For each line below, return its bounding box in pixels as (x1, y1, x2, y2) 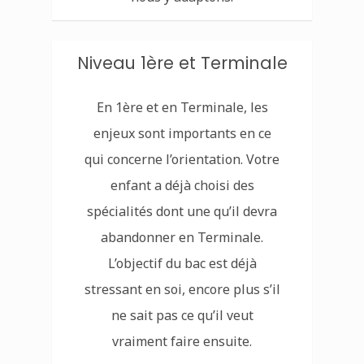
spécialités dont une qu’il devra (87, 201, 277, 220)
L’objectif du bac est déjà (107, 253, 257, 272)
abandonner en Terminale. (101, 227, 263, 246)
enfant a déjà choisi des (110, 175, 254, 194)
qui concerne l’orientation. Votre (84, 149, 279, 168)
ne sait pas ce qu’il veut (110, 305, 253, 324)
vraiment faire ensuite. (112, 331, 252, 350)
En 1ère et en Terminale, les (96, 97, 268, 116)
